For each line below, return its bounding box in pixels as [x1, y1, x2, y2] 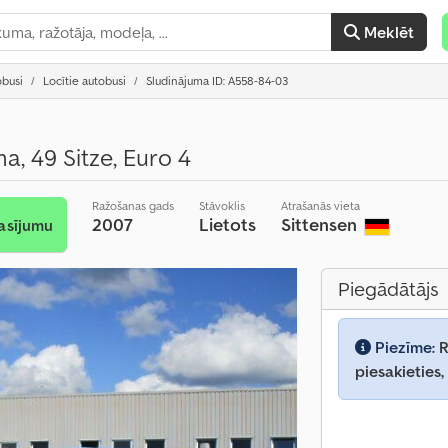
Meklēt [364, 22, 415, 42]
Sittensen [280, 213, 361, 236]
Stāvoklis [198, 198, 245, 213]
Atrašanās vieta [280, 198, 360, 213]
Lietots [198, 213, 256, 236]
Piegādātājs [338, 276, 439, 302]
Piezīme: [371, 337, 439, 357]
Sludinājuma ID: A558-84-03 [146, 73, 288, 88]
